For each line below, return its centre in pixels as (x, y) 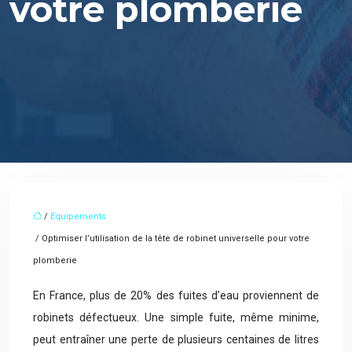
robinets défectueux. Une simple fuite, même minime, (176, 317)
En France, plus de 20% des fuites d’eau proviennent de (176, 295)
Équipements (78, 216)
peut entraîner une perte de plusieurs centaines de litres (176, 339)
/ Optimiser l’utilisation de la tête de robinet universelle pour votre (171, 238)
